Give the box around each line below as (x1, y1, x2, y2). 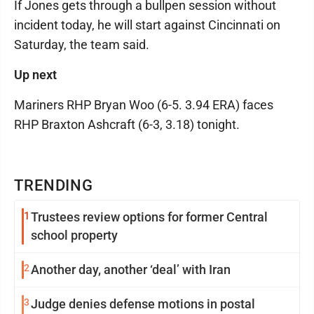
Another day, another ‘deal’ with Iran (31, 262, 231, 278)
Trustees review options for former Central (31, 210, 123, 225)
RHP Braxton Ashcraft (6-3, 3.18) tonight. (14, 117, 240, 132)
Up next (14, 67, 57, 83)
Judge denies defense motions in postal (31, 296, 255, 312)
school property (31, 228, 118, 243)
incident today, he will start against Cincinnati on (14, 18, 280, 33)
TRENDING (14, 177, 94, 195)
